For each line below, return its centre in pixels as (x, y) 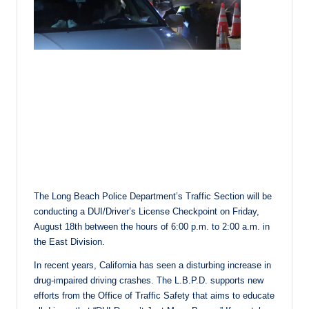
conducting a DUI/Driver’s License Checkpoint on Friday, (147, 211)
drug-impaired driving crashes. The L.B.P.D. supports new (149, 280)
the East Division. (69, 241)
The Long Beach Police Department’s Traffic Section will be (153, 196)
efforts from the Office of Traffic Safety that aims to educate (154, 295)
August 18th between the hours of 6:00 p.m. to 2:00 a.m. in (152, 226)
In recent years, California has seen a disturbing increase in (152, 265)
